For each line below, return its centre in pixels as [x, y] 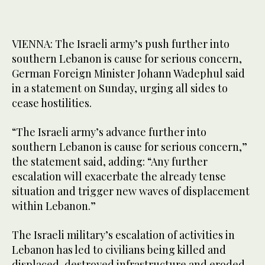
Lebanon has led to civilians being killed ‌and [119, 249]
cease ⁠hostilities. [52, 103]
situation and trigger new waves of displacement [131, 191]
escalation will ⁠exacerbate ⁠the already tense [119, 176]
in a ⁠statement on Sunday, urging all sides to [120, 88]
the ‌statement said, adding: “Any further [110, 161]
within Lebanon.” [54, 206]
